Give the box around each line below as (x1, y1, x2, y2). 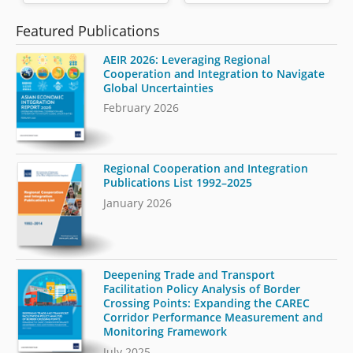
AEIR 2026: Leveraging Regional (103, 51, 271, 67)
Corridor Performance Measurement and (103, 309, 324, 325)
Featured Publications (16, 20, 161, 40)
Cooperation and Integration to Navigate (103, 65, 325, 81)
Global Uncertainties (103, 80, 214, 95)
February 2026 (103, 100, 180, 116)
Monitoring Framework (103, 323, 228, 339)
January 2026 (103, 195, 173, 210)
